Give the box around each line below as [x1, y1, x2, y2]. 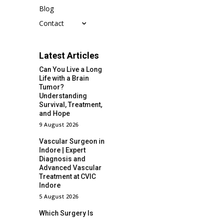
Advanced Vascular [39, 163, 102, 172]
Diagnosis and [39, 154, 86, 163]
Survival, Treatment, [39, 100, 102, 109]
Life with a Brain [39, 74, 89, 82]
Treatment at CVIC [39, 172, 96, 180]
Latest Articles [39, 50, 99, 61]
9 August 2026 [39, 120, 79, 128]
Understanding [39, 91, 87, 100]
